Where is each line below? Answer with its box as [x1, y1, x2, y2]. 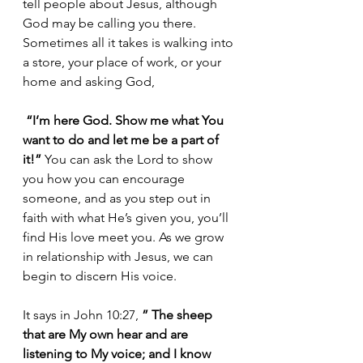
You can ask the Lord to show [41, 151, 216, 167]
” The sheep [142, 306, 216, 322]
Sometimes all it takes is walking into [23, 34, 237, 50]
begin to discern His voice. [23, 267, 177, 284]
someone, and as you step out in [23, 190, 214, 206]
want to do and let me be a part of [23, 131, 222, 147]
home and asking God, [23, 73, 155, 89]
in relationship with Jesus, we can [23, 248, 216, 264]
